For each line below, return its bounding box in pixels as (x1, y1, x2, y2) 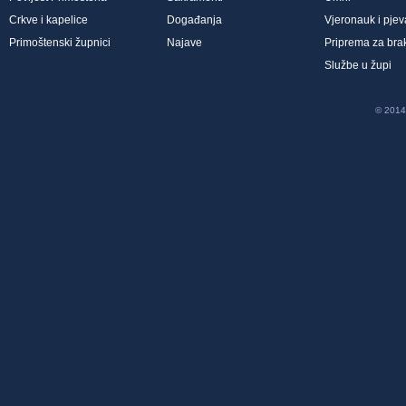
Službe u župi (324, 58, 391, 72)
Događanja (167, 13, 222, 26)
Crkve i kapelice (9, 13, 88, 26)
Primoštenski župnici (9, 35, 111, 49)
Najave (167, 35, 202, 49)
